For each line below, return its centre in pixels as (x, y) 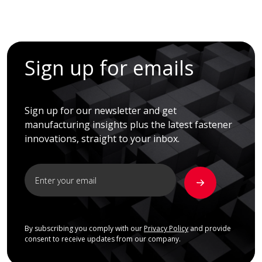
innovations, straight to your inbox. (102, 139)
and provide (210, 229)
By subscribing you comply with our (84, 229)
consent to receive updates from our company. (103, 239)
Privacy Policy (166, 229)
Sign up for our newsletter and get (101, 111)
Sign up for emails (109, 68)
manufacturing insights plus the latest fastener (128, 125)
